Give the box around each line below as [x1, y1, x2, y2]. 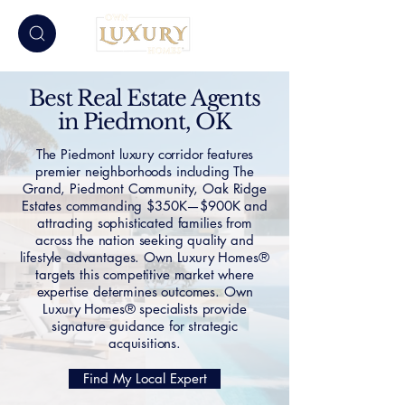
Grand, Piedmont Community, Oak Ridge [23, 180, 267, 197]
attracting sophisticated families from [37, 214, 252, 231]
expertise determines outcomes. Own [36, 283, 253, 300]
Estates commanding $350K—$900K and [22, 197, 268, 214]
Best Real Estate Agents [29, 85, 260, 111]
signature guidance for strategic [51, 317, 239, 334]
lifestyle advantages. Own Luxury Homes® [20, 249, 269, 266]
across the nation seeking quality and [35, 231, 254, 249]
